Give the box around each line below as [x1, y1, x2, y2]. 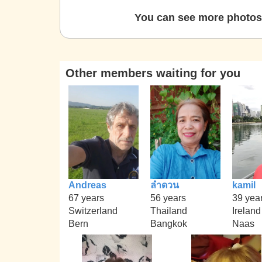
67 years [68, 192, 104, 203]
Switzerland [68, 205, 118, 216]
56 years [150, 192, 186, 203]
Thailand [150, 205, 187, 216]
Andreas [68, 180, 106, 190]
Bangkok [150, 218, 187, 229]
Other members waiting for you [65, 67, 240, 80]
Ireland [232, 205, 261, 216]
